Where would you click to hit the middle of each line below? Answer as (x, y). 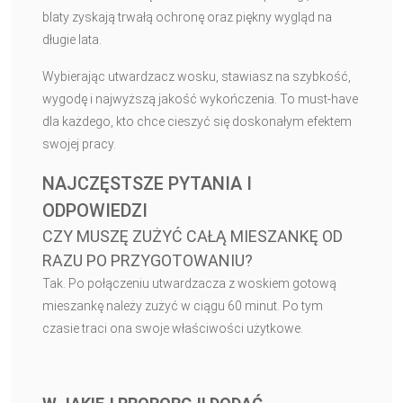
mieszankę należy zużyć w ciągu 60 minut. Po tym (183, 306)
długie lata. (72, 40)
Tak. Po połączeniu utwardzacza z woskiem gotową (189, 284)
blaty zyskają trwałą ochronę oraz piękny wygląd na (187, 18)
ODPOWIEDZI (95, 211)
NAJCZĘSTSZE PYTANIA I (147, 184)
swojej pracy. (79, 144)
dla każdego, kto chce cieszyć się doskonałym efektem (197, 122)
